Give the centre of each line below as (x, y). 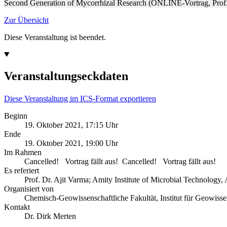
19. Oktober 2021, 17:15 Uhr (71, 125)
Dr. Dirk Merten (50, 216)
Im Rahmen (23, 152)
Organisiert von (29, 188)
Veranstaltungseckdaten (66, 76)
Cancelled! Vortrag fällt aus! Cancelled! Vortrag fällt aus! (120, 161)
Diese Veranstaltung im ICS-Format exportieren (80, 98)
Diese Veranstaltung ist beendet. (55, 37)
